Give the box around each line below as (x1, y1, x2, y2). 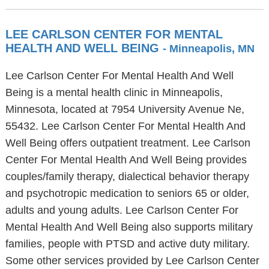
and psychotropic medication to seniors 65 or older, (5, 187, 249, 199)
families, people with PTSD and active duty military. (5, 238, 250, 250)
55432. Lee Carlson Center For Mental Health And (5, 120, 246, 132)
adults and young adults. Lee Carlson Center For (5, 204, 238, 216)
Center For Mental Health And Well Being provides (5, 154, 247, 166)
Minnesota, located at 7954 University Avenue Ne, (5, 103, 244, 115)
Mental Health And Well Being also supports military (5, 221, 253, 233)
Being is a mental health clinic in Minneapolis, (5, 86, 223, 98)
